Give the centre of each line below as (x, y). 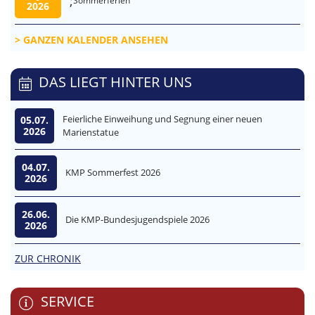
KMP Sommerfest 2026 (113, 173)
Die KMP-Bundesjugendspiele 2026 (137, 220)
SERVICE (67, 301)
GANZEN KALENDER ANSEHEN (96, 39)
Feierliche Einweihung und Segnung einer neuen (163, 118)
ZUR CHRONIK (48, 258)
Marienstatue (91, 132)
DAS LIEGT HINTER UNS (115, 82)
